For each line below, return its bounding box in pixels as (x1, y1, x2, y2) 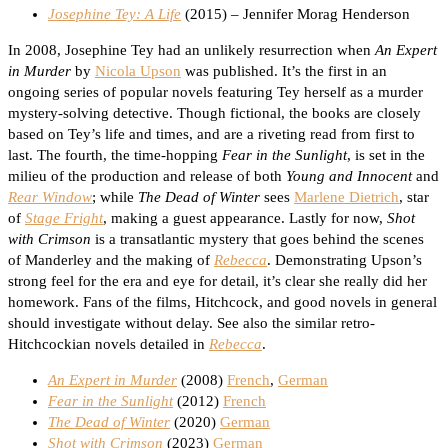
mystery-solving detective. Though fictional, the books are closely (8, 105, 421, 122)
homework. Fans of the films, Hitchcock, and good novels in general (8, 294, 437, 311)
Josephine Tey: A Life (48, 6, 181, 23)
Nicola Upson (95, 63, 181, 80)
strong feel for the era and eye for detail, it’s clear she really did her (8, 273, 427, 290)
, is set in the (347, 147, 425, 164)
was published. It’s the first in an (181, 63, 387, 80)
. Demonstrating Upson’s (267, 252, 422, 269)
